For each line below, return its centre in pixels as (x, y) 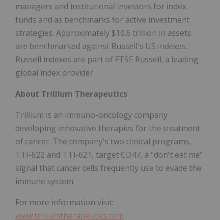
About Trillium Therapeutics (71, 94)
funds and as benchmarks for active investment (102, 20)
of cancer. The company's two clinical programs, (103, 142)
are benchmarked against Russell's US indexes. (101, 46)
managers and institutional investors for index (101, 7)
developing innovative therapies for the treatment (108, 128)
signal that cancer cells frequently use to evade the (108, 168)
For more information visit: (64, 203)
